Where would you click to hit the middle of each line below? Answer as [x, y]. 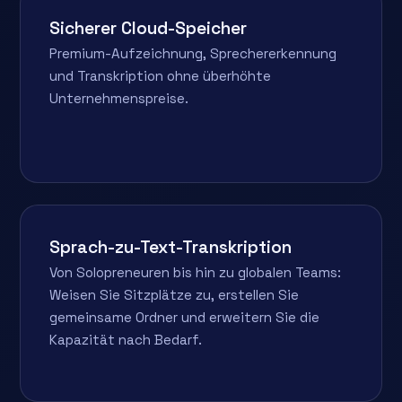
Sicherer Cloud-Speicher [149, 28]
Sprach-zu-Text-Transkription [171, 247]
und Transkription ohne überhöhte [161, 75]
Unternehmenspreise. [119, 98]
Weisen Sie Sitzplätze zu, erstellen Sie [175, 294]
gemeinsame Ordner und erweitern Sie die [185, 317]
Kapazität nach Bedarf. [126, 339]
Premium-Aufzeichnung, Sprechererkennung [193, 53]
